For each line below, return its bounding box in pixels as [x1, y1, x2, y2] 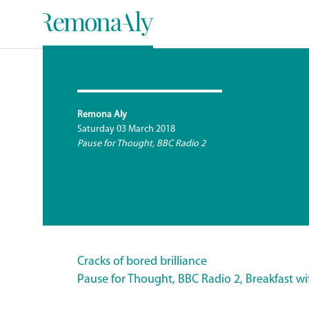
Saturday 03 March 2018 [77, 124, 175, 134]
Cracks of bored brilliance [77, 255, 207, 268]
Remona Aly [77, 110, 127, 120]
